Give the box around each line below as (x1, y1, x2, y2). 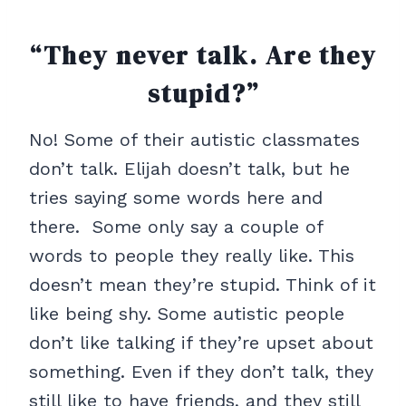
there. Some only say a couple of (29, 216, 323, 238)
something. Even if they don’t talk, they (29, 361, 373, 383)
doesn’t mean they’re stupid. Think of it (29, 274, 376, 296)
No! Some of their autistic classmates (29, 129, 360, 151)
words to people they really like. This (29, 245, 354, 267)
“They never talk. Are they (29, 38, 377, 73)
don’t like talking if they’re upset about (29, 332, 373, 354)
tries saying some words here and (29, 187, 323, 209)
